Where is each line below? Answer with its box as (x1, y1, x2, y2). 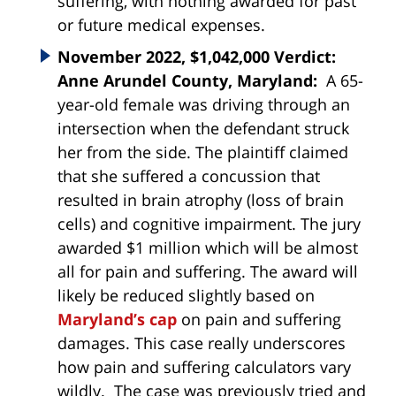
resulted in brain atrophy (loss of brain (57, 189, 344, 211)
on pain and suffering (177, 308, 341, 331)
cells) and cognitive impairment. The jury (57, 213, 361, 235)
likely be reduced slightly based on (57, 285, 315, 307)
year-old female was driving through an (57, 94, 350, 116)
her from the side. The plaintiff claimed (57, 141, 348, 164)
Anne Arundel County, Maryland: (57, 70, 317, 92)
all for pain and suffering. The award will (57, 261, 358, 283)
